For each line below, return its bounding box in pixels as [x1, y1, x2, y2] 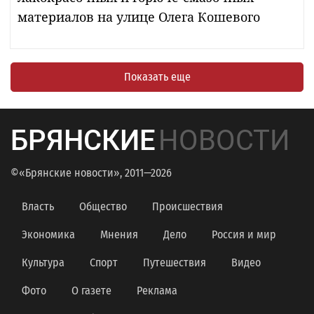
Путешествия [143, 255, 206, 269]
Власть [22, 199, 54, 213]
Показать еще [123, 69, 191, 83]
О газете [71, 283, 111, 297]
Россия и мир [212, 227, 276, 241]
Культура [22, 255, 64, 269]
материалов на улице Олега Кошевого [18, 8, 260, 25]
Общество [79, 199, 127, 213]
